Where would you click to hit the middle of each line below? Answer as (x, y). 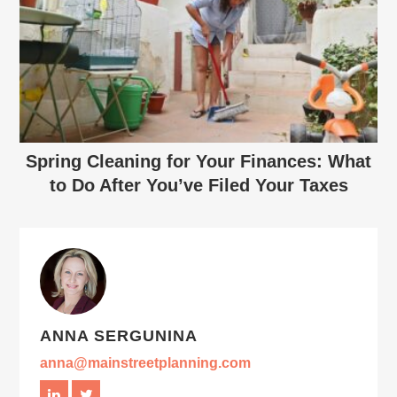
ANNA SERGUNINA (119, 335)
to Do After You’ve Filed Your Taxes (198, 185)
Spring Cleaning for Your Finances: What (198, 161)
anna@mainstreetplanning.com (146, 362)
